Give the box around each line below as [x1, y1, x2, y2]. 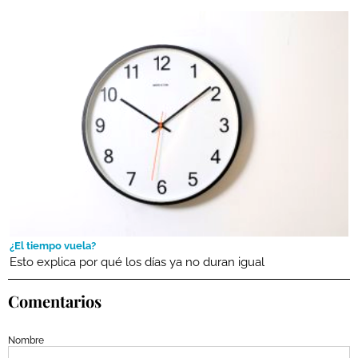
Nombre [8, 335, 44, 347]
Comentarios [8, 290, 101, 312]
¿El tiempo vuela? [10, 240, 96, 253]
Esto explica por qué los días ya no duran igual [10, 255, 265, 270]
